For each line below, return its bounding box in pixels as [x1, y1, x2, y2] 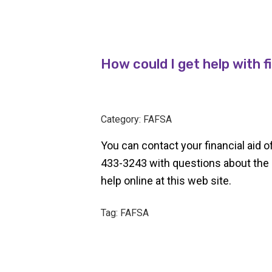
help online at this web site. [101, 174, 232, 187]
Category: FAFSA [101, 114, 172, 125]
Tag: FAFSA [101, 207, 149, 219]
